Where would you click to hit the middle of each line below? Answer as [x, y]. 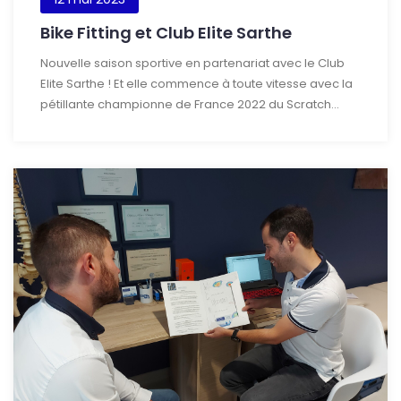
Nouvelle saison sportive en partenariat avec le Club [192, 63]
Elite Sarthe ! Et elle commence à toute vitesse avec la [196, 83]
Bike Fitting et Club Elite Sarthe [166, 32]
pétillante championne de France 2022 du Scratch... [190, 104]
